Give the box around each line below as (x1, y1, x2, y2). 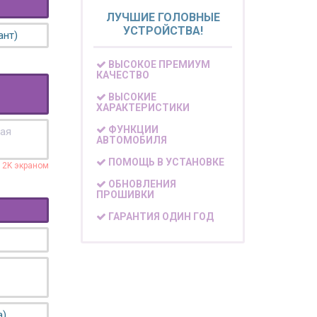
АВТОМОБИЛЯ (96, 134, 168, 146)
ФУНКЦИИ (106, 124, 159, 136)
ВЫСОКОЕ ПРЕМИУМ (106, 59, 211, 71)
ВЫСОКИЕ (106, 91, 157, 103)
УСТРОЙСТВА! (122, 24, 203, 38)
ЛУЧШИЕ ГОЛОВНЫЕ (105, 11, 220, 25)
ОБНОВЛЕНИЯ (106, 178, 177, 190)
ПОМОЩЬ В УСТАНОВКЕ (106, 156, 225, 168)
